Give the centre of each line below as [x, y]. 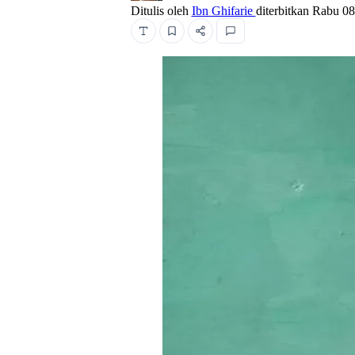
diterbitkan [284, 11]
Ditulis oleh [161, 11]
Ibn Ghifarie [223, 11]
